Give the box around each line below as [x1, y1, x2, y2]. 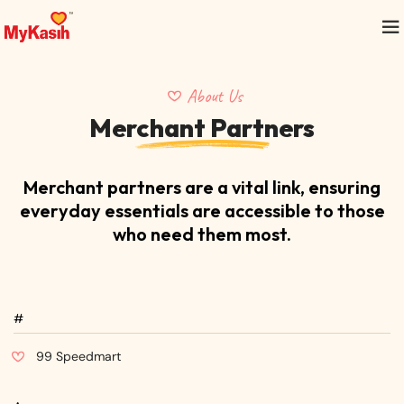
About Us [186, 85, 243, 107]
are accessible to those [188, 199, 385, 222]
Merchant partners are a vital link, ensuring [23, 176, 381, 198]
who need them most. [113, 223, 291, 245]
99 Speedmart [36, 348, 121, 364]
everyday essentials [19, 199, 188, 222]
